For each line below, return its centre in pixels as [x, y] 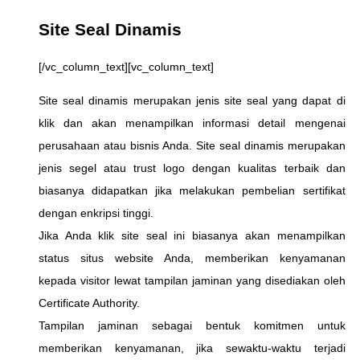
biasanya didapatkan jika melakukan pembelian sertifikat [192, 190]
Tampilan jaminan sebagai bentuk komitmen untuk [192, 325]
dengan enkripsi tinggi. [96, 213]
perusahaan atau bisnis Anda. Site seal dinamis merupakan [192, 145]
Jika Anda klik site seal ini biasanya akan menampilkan [192, 235]
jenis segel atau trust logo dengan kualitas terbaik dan [192, 168]
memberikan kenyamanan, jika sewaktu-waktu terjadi [192, 348]
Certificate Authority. [89, 303]
